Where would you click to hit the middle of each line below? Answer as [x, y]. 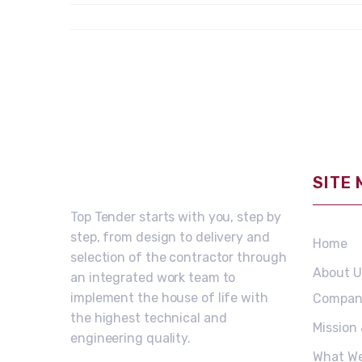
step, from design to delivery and [170, 237]
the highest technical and [149, 318]
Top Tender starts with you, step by [176, 217]
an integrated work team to [153, 278]
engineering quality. [130, 338]
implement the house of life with [169, 298]
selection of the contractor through [179, 257]
